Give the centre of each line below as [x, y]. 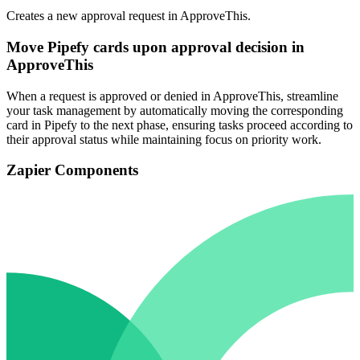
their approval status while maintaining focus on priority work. [164, 139]
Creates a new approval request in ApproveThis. [129, 16]
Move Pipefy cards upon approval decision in [155, 47]
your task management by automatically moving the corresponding [175, 110]
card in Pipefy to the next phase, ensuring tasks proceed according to [180, 125]
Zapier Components [72, 170]
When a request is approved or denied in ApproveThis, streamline [172, 96]
